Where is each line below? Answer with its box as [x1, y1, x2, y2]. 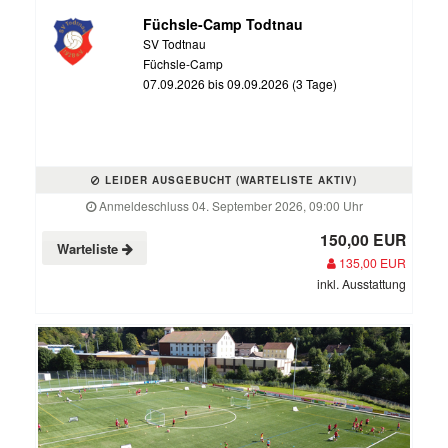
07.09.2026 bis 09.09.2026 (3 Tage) [142, 74, 337, 92]
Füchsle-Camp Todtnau [142, 13, 303, 34]
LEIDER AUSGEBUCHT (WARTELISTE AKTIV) [101, 172, 357, 187]
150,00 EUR [320, 227, 406, 251]
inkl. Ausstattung [317, 274, 406, 292]
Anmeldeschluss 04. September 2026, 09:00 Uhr [95, 196, 363, 214]
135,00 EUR [336, 253, 406, 271]
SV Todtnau [142, 34, 206, 52]
